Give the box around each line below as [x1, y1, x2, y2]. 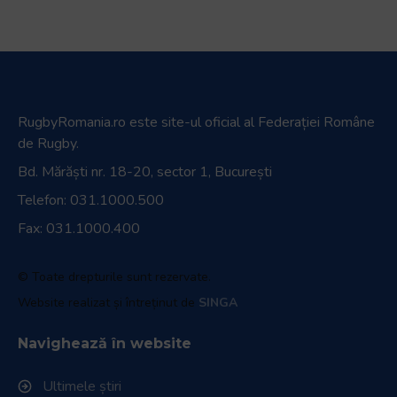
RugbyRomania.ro [18, 112, 126, 132]
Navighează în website [18, 334, 191, 352]
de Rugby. [18, 133, 79, 153]
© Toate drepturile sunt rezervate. [18, 268, 211, 285]
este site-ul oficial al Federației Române [126, 112, 375, 132]
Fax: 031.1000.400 [18, 218, 140, 238]
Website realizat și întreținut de [18, 293, 198, 311]
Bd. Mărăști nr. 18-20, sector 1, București [18, 161, 272, 182]
